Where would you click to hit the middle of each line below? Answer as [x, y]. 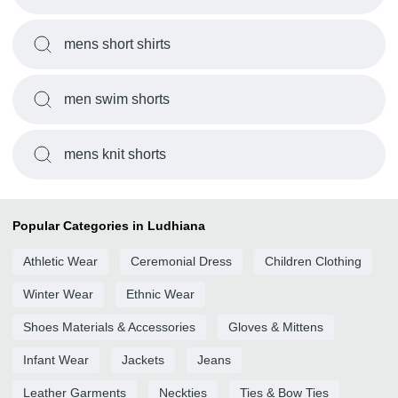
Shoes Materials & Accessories [109, 327]
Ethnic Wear [160, 294]
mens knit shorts [115, 154]
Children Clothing [313, 261]
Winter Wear [58, 294]
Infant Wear [56, 360]
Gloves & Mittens [276, 327]
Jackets [143, 360]
